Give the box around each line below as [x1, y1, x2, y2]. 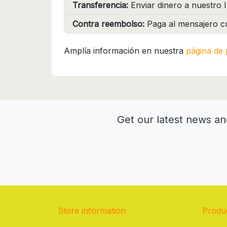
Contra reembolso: [72, 19, 144, 29]
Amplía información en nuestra [64, 46, 186, 56]
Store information [58, 206, 126, 216]
